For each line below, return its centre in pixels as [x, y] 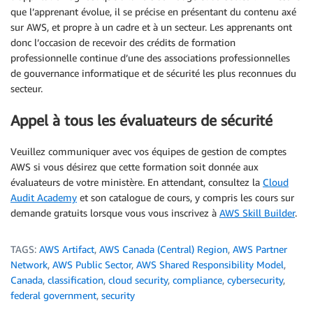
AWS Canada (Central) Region [163, 249]
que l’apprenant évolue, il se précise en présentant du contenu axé [153, 12]
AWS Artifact [67, 249]
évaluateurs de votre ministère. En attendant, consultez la [137, 182]
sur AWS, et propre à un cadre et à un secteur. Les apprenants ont [151, 27]
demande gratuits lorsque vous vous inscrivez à [115, 213]
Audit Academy [44, 198]
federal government [53, 296]
